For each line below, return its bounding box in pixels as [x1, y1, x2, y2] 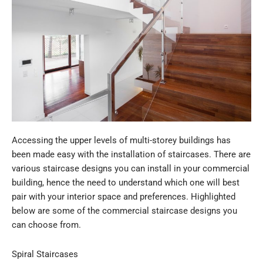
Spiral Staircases [12, 248, 78, 259]
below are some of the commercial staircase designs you [12, 205, 237, 217]
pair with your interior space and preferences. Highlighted [12, 191, 235, 203]
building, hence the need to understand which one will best [12, 177, 240, 188]
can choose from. [12, 220, 81, 231]
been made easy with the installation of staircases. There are [12, 149, 251, 160]
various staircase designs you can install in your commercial [12, 163, 249, 174]
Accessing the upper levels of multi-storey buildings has [12, 135, 231, 146]
